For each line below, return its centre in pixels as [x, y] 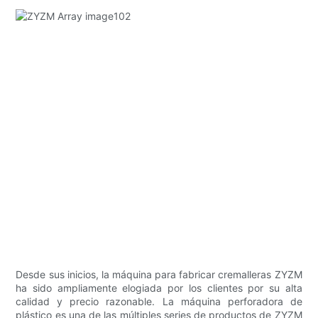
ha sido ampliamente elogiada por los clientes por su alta [159, 288]
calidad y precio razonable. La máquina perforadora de [159, 302]
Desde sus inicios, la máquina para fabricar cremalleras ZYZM [159, 275]
